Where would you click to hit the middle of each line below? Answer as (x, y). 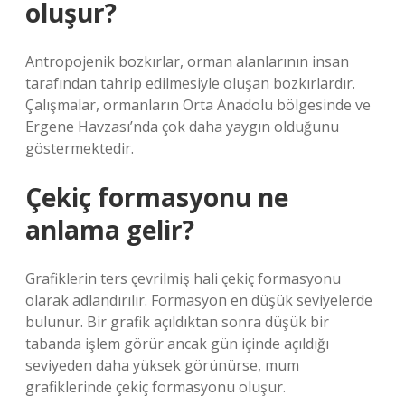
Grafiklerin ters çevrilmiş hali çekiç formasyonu (183, 278)
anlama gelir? (110, 230)
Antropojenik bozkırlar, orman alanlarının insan (187, 61)
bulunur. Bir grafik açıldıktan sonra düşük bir (177, 322)
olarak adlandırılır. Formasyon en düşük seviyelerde (199, 300)
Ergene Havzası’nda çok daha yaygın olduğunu (182, 127)
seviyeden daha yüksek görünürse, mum (162, 365)
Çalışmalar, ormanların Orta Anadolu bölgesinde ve (198, 105)
